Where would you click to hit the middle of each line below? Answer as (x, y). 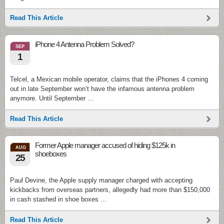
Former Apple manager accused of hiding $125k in (105, 145)
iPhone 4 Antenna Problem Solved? (84, 44)
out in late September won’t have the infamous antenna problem (102, 89)
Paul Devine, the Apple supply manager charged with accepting (101, 180)
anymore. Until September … (52, 98)
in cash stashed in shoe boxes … (58, 199)
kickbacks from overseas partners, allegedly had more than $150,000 (110, 190)
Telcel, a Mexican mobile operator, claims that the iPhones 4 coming (109, 79)
